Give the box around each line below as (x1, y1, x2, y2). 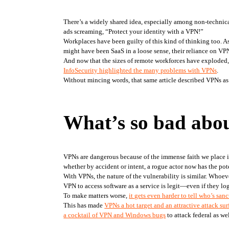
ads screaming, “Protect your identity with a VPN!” (63, 28, 204, 36)
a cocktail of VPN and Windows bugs (63, 211, 166, 219)
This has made (63, 201, 105, 209)
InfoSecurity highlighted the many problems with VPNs (63, 66, 217, 75)
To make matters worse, (63, 191, 129, 199)
